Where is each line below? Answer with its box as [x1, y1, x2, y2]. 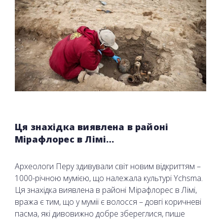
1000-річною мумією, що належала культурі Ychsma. [15, 172, 203, 184]
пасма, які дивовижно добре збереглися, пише [15, 208, 185, 219]
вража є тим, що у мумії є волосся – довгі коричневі [15, 196, 201, 207]
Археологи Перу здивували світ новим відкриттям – [15, 160, 201, 172]
